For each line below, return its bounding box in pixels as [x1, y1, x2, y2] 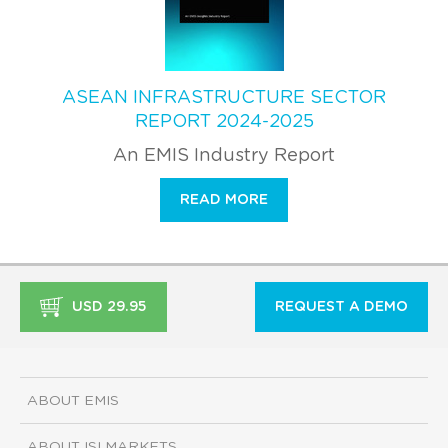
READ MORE [180, 192, 268, 207]
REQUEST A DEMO [275, 299, 408, 314]
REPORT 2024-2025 [134, 112, 314, 131]
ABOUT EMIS [27, 394, 119, 409]
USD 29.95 [68, 299, 147, 314]
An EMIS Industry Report [113, 146, 335, 165]
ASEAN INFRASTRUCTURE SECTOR [62, 88, 386, 107]
